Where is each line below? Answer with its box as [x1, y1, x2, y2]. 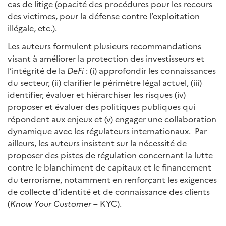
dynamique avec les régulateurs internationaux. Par [8, 125, 207, 136]
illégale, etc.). [8, 22, 59, 33]
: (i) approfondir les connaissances [84, 65, 216, 76]
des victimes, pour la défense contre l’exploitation [8, 10, 200, 21]
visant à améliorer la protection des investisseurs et [8, 52, 204, 64]
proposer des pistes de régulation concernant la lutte [8, 149, 213, 160]
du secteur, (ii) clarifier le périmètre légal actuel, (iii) [8, 77, 202, 88]
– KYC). [91, 198, 122, 209]
